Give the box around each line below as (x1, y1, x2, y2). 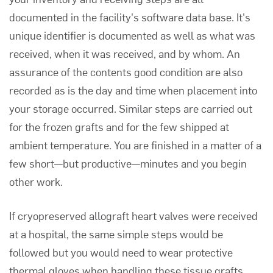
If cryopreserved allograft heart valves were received (9, 208, 258, 223)
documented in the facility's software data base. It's (9, 9, 250, 24)
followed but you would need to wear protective (9, 244, 233, 260)
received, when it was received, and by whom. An (9, 46, 240, 61)
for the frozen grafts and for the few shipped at (9, 119, 229, 134)
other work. (9, 174, 63, 189)
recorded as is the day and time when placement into (9, 82, 257, 97)
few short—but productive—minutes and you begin (9, 155, 247, 171)
